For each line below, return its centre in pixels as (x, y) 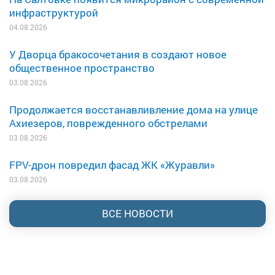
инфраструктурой (54, 12)
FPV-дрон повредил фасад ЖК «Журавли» (112, 165)
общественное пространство (82, 68)
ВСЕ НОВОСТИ (137, 213)
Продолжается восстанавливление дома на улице (134, 109)
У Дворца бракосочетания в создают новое (118, 54)
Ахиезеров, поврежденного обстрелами (108, 123)
